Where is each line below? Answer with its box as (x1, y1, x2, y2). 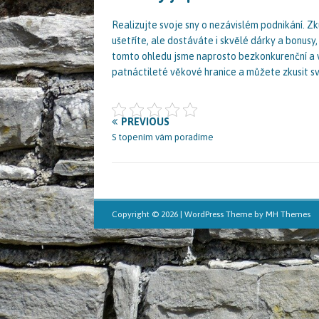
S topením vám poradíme (112, 132, 214, 142)
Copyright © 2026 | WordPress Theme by (112, 209, 266, 219)
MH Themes (266, 209, 310, 219)
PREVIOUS (121, 116, 169, 127)
